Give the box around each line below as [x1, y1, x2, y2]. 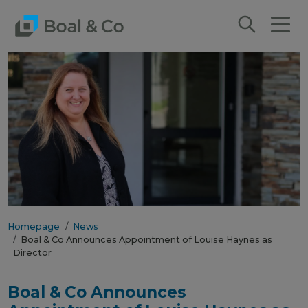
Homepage [8, 221, 60, 232]
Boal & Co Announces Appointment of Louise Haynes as [21, 234, 273, 245]
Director [12, 247, 52, 258]
